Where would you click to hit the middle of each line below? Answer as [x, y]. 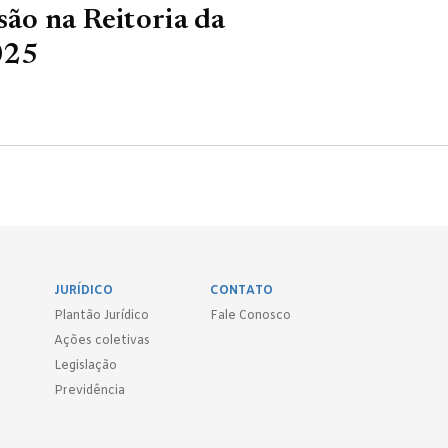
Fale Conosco [250, 316]
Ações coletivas [102, 341]
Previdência [89, 391]
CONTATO [241, 291]
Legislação [85, 366]
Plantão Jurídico [101, 316]
